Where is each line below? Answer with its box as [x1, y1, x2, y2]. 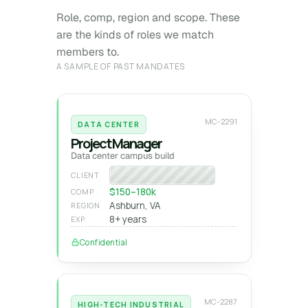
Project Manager [71, 134, 162, 153]
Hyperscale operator [118, 169, 206, 181]
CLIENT [71, 170, 100, 180]
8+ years [109, 213, 146, 225]
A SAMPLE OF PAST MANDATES [56, 60, 185, 72]
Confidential [80, 237, 128, 247]
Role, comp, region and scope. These [56, 10, 240, 25]
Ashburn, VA [109, 199, 161, 212]
